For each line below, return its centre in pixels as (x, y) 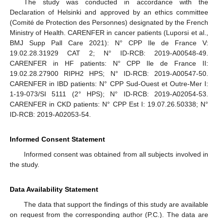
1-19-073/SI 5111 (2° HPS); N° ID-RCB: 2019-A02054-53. (109, 94)
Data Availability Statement (54, 189)
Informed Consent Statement (57, 139)
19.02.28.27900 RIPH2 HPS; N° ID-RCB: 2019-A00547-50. (109, 73)
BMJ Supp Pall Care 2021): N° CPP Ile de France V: (109, 43)
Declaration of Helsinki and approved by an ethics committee (109, 12)
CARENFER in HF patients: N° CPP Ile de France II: (109, 63)
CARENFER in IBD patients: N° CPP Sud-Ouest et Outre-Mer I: (109, 83)
